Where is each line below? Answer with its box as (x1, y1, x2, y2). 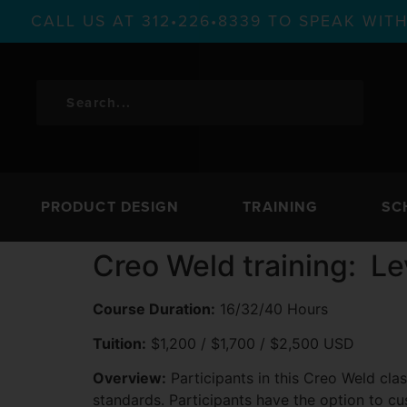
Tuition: (93, 333, 146, 352)
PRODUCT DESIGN (40, 197, 180, 216)
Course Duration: (93, 299, 215, 318)
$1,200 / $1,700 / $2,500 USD (146, 333, 354, 352)
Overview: (93, 369, 166, 388)
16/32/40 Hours (215, 299, 328, 318)
